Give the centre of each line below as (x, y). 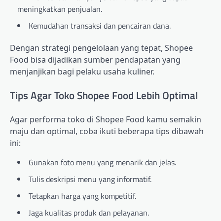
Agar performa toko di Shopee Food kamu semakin (106, 119)
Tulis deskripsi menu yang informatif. (90, 179)
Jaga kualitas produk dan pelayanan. (89, 212)
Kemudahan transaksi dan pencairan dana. (100, 26)
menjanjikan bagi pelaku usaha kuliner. (82, 72)
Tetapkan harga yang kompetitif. (82, 196)
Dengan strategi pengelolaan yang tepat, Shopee (101, 48)
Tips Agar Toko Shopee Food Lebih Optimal (104, 95)
